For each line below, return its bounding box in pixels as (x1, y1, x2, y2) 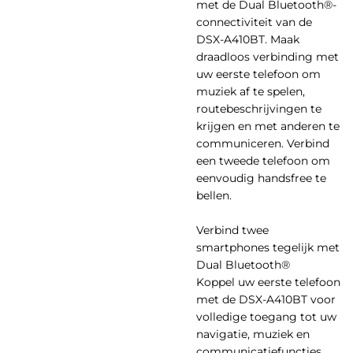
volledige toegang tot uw (196, 309, 336, 324)
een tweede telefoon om (196, 153, 330, 168)
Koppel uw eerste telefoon (196, 274, 340, 289)
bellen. (196, 188, 232, 203)
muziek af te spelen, (196, 84, 305, 98)
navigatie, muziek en (196, 326, 310, 341)
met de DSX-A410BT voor (196, 292, 336, 307)
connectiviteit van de (196, 14, 312, 29)
